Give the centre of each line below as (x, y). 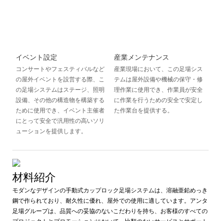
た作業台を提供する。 (143, 110)
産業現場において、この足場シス (158, 69)
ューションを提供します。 (51, 131)
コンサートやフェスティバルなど (60, 69)
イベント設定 (36, 57)
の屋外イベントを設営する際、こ (60, 79)
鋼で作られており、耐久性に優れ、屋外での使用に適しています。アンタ (110, 201)
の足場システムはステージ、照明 (60, 90)
